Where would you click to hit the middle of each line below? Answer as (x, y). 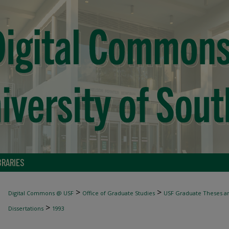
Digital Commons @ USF (41, 193)
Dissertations (26, 208)
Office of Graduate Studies (119, 193)
